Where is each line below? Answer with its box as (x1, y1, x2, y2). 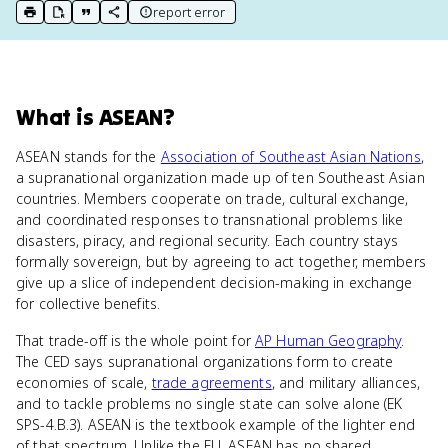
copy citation (78, 10, 162, 30)
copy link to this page (106, 10, 246, 30)
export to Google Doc (50, 10, 193, 30)
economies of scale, (16, 373, 152, 392)
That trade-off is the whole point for (16, 331, 255, 350)
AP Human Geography (255, 331, 402, 350)
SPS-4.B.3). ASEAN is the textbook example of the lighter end (16, 415, 415, 434)
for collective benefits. (16, 294, 161, 313)
